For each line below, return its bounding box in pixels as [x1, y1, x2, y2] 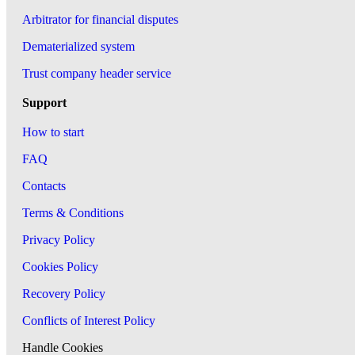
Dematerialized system [22, 40, 135, 53]
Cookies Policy [22, 260, 98, 273]
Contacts [22, 179, 66, 193]
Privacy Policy [22, 233, 95, 246]
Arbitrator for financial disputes [22, 13, 178, 26]
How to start [22, 125, 84, 139]
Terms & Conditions [22, 206, 124, 219]
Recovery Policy [22, 287, 105, 300]
